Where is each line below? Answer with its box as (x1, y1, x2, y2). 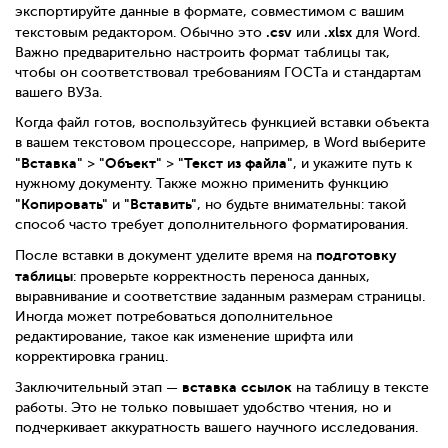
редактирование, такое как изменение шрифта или (15, 328, 353, 344)
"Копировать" (15, 195, 108, 212)
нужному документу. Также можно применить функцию (15, 175, 389, 191)
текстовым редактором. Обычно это (15, 24, 266, 40)
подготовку (316, 246, 397, 263)
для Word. (352, 24, 420, 40)
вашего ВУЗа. (15, 84, 102, 100)
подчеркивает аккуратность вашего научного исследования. (15, 419, 418, 435)
